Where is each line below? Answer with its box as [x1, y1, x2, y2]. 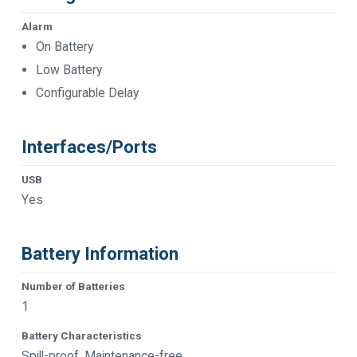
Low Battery [36, 61, 102, 77]
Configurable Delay [36, 84, 139, 100]
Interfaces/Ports [22, 137, 157, 157]
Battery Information [22, 244, 178, 264]
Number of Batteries [22, 280, 125, 292]
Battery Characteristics [22, 328, 142, 342]
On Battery [36, 38, 93, 54]
